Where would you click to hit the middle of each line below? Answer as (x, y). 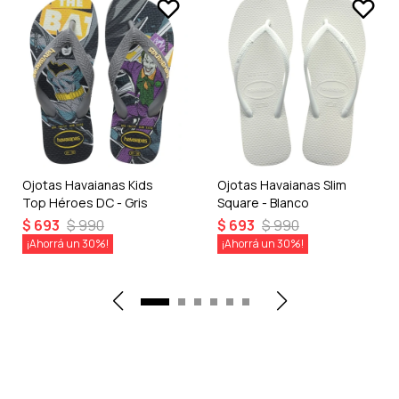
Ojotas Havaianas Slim (282, 185)
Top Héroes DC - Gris (85, 203)
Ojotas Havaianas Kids (88, 185)
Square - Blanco (263, 203)
